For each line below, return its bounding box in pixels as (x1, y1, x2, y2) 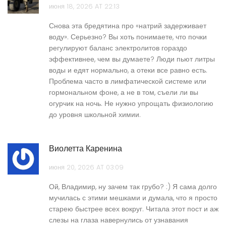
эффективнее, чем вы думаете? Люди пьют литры (49, 54, 215, 65)
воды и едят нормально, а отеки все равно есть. (49, 65, 207, 76)
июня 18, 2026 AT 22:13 (49, 2, 120, 12)
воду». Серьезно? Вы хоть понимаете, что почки (49, 32, 207, 42)
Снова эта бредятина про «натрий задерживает (49, 21, 206, 31)
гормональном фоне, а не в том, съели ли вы (49, 87, 198, 98)
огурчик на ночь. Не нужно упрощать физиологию (49, 98, 213, 109)
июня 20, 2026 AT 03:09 (49, 162, 124, 173)
